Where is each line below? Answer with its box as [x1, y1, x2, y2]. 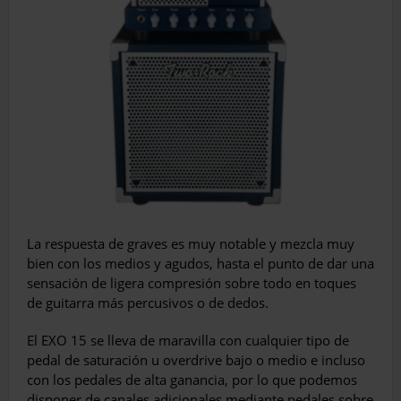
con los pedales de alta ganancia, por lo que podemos [27, 371, 357, 389]
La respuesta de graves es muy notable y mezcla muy [27, 235, 354, 253]
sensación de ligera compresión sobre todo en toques [27, 274, 356, 293]
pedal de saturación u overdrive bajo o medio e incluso [27, 351, 365, 370]
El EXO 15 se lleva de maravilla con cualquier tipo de [27, 331, 349, 350]
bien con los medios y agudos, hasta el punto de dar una [27, 254, 374, 273]
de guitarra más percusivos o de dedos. [27, 294, 269, 312]
